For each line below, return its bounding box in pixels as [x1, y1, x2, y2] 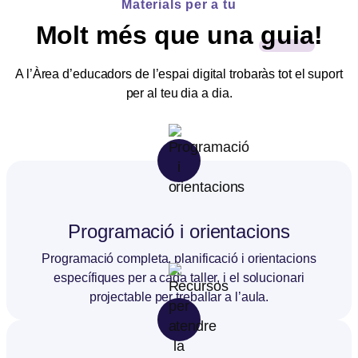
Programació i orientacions [68, 220, 290, 242]
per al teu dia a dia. [125, 86, 233, 100]
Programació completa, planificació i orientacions [42, 251, 316, 265]
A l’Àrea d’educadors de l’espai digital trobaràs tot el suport [15, 66, 343, 81]
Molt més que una [35, 20, 261, 50]
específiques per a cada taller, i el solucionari [54, 270, 304, 284]
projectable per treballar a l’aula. [89, 289, 269, 304]
